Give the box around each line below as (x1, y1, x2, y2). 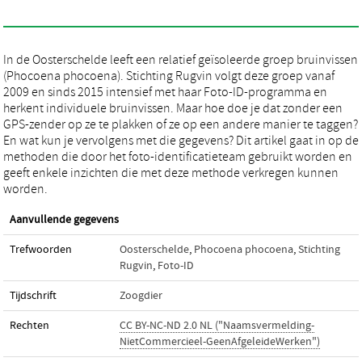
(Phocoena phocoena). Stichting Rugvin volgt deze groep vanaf (3, 69, 335, 83)
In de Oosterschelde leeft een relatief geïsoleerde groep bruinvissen (3, 53, 358, 67)
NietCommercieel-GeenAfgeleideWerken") (120, 335, 320, 348)
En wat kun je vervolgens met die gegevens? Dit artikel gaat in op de (3, 133, 359, 148)
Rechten (10, 319, 49, 332)
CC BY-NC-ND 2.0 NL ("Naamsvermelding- (120, 319, 314, 332)
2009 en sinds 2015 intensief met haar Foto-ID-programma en (3, 85, 327, 99)
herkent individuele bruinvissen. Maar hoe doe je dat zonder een (3, 101, 343, 116)
